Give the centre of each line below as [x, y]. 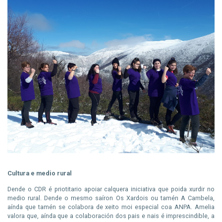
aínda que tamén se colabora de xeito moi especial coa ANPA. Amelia [111, 207]
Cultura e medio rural [40, 173]
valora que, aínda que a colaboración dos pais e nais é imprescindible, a [111, 216]
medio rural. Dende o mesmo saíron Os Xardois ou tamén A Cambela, [111, 198]
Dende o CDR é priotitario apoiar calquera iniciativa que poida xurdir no [111, 189]
